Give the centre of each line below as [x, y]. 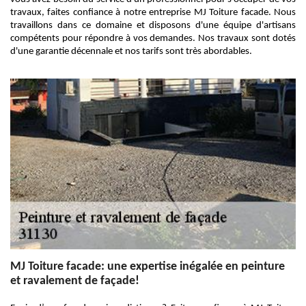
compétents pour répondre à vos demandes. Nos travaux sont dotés [153, 39]
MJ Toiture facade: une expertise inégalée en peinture [148, 267]
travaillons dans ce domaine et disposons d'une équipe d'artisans [153, 26]
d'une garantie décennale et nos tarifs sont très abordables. [131, 52]
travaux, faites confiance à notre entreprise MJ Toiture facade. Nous [153, 13]
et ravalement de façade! [75, 281]
